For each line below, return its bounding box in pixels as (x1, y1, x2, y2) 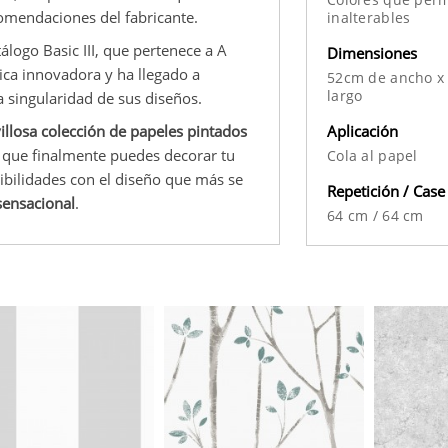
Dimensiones (327, 42, 417, 63)
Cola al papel (327, 145, 418, 165)
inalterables (327, 7, 411, 27)
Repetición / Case (327, 180, 445, 201)
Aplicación (327, 120, 398, 141)
